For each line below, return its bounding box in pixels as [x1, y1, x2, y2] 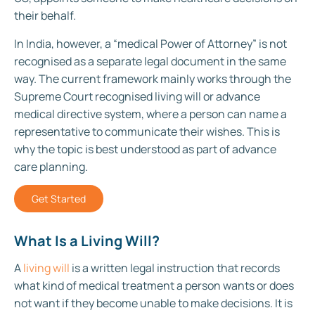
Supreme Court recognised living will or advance [14, 88, 260, 104]
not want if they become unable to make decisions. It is [14, 295, 292, 311]
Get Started [32, 191, 86, 205]
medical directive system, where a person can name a [14, 105, 287, 122]
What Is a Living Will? [14, 231, 160, 250]
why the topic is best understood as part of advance [14, 141, 276, 157]
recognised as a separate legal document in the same [14, 53, 286, 69]
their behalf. [14, 8, 76, 24]
